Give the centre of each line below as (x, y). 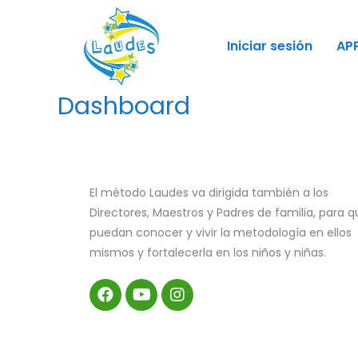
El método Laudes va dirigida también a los (209, 192)
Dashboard (124, 106)
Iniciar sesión (269, 46)
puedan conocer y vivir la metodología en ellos (221, 232)
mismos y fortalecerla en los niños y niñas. (208, 252)
